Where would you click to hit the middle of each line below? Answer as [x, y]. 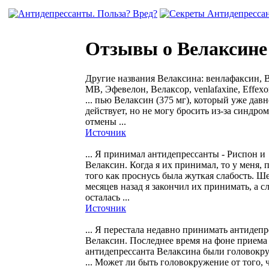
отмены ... [106, 121]
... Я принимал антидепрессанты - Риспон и [175, 154]
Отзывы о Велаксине [176, 49]
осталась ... [107, 197]
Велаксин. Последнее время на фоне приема [176, 240]
